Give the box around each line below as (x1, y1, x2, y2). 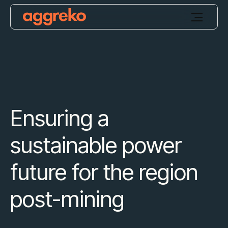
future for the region (10, 158, 198, 186)
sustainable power (10, 131, 182, 159)
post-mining (10, 185, 124, 213)
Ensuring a (10, 104, 109, 132)
